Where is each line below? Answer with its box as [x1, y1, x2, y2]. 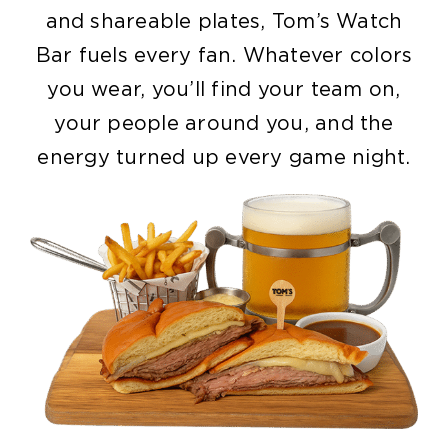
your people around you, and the [54, 111, 394, 136]
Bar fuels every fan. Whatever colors [35, 43, 413, 68]
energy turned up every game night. [37, 145, 411, 170]
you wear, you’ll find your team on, [47, 77, 401, 102]
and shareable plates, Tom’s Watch [45, 9, 403, 34]
